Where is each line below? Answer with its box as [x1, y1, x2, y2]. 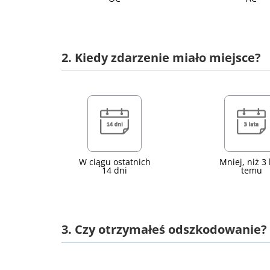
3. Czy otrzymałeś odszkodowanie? [61, 221, 267, 237]
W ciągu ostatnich [78, 156, 151, 168]
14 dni [102, 165, 128, 176]
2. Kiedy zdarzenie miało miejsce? [61, 49, 261, 66]
